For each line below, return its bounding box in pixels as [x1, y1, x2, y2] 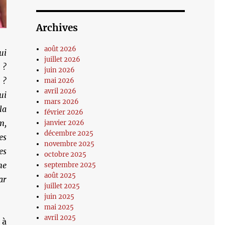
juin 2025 [44, 192, 75, 201]
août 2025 [44, 171, 76, 180]
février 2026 [44, 108, 84, 117]
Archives [36, 22, 78, 34]
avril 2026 [44, 87, 77, 95]
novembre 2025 [44, 140, 95, 148]
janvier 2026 [44, 119, 85, 127]
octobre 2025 [44, 150, 87, 159]
